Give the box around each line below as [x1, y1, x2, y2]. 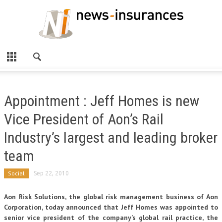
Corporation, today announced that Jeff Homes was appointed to [4, 203, 218, 212]
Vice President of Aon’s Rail [4, 111, 164, 128]
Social [8, 169, 25, 177]
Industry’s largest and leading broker [4, 129, 218, 146]
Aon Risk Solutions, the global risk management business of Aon [4, 192, 218, 201]
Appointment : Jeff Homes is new [4, 92, 199, 110]
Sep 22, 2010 [34, 170, 69, 176]
